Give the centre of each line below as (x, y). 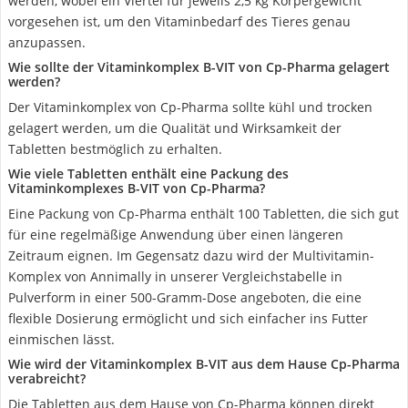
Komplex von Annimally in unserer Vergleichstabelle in (175, 276)
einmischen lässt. (61, 339)
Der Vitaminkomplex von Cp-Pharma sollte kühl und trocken (190, 107)
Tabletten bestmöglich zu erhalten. (115, 149)
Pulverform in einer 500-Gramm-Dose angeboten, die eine (185, 297)
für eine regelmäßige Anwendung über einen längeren (176, 235)
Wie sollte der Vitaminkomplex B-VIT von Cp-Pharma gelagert (199, 67)
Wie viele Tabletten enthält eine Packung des (148, 173)
